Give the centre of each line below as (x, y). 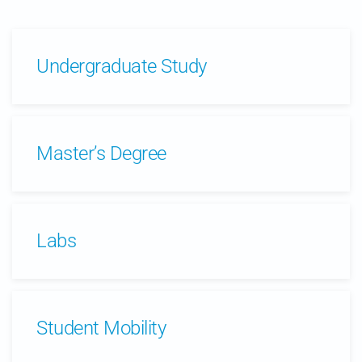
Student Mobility (101, 328)
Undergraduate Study (122, 66)
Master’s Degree (101, 154)
